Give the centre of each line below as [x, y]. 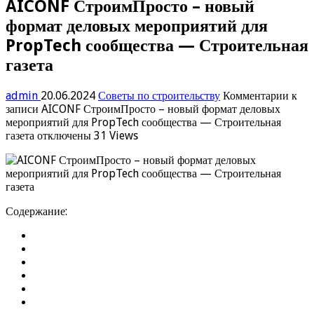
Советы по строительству [159, 95]
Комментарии [256, 95]
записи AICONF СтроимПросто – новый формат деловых [143, 109]
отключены [63, 135]
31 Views [116, 135]
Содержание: [36, 211]
